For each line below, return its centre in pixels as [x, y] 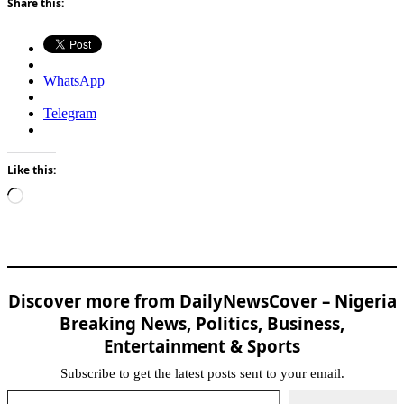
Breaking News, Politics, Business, [202, 323]
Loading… [54, 194]
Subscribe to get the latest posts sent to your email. [202, 373]
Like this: [32, 170]
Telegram [70, 113]
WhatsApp [74, 80]
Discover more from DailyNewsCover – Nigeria [202, 300]
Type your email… [29, 389]
